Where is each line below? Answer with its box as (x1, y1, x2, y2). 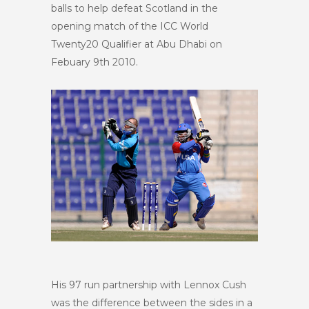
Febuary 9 (51, 56, 99, 68)
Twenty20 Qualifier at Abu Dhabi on (51, 38, 222, 50)
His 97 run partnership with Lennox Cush (51, 279, 246, 292)
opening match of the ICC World (51, 20, 208, 32)
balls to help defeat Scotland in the (51, 2, 218, 14)
